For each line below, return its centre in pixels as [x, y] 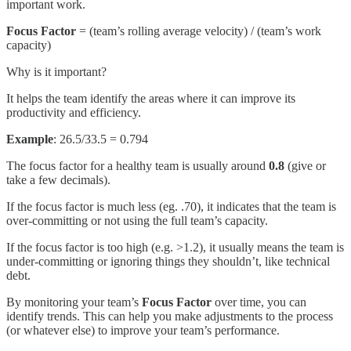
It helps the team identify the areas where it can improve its [151, 98]
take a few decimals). [58, 179]
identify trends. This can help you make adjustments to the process [170, 316]
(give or [305, 165]
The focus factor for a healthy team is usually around [138, 165]
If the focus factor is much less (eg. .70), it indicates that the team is [171, 206]
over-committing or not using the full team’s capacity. [137, 220]
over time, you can [259, 302]
